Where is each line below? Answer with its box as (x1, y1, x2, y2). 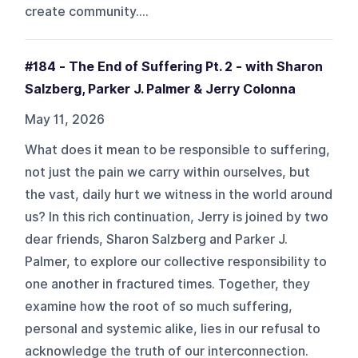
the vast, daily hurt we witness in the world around (25, 186, 333, 202)
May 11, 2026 (25, 111, 105, 127)
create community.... (25, 3, 149, 19)
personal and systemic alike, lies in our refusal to (25, 320, 321, 336)
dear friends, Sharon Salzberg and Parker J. (25, 231, 288, 247)
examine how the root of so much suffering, (25, 298, 293, 314)
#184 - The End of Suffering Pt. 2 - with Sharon (25, 58, 324, 74)
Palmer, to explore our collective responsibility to (25, 253, 328, 269)
